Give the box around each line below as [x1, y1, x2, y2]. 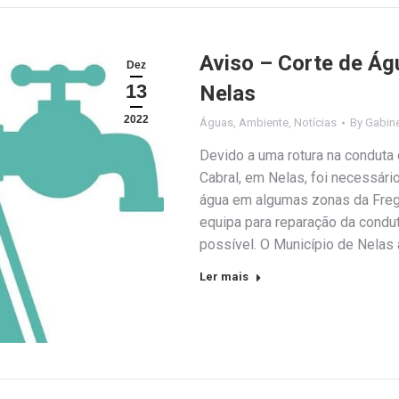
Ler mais [199, 269, 248, 283]
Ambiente [239, 115, 289, 129]
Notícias [294, 115, 337, 129]
